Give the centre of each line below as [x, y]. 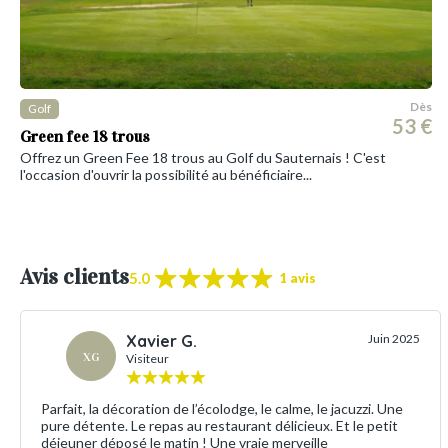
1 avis [297, 277]
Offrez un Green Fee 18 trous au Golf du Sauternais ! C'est [203, 157]
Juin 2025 [394, 338]
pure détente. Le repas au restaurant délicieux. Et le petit [219, 425]
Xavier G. [161, 340]
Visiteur [147, 358]
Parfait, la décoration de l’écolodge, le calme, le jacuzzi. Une [222, 408]
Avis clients [74, 276]
